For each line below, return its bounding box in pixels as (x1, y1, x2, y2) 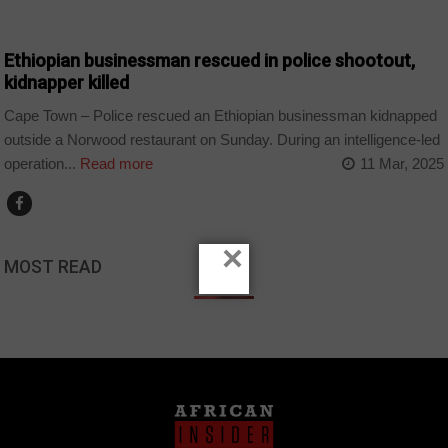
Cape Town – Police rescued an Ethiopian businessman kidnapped (4, 106, 438, 124)
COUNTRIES (14, 8, 82, 27)
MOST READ (4, 256, 103, 277)
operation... (4, 154, 77, 172)
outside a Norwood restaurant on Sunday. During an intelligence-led (4, 130, 441, 148)
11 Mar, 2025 (359, 154, 444, 172)
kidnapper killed (4, 72, 130, 94)
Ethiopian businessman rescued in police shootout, (4, 50, 416, 72)
